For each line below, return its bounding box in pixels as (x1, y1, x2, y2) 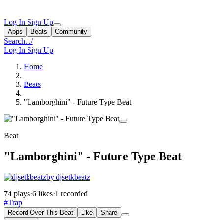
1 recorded (55, 189, 88, 198)
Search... (4, 37, 31, 45)
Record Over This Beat (8, 208, 73, 216)
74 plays (4, 189, 30, 198)
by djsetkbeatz (46, 172, 90, 181)
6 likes (32, 189, 53, 198)
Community (55, 28, 87, 35)
